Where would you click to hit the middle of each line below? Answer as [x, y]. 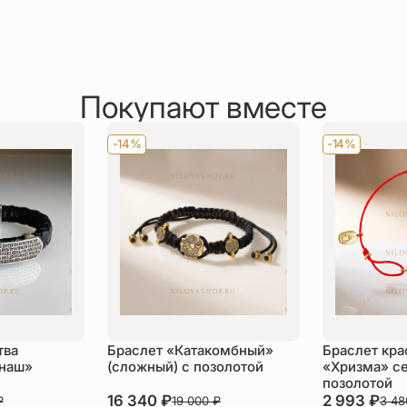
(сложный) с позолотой [186, 367]
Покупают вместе [203, 106]
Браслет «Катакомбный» [191, 350]
